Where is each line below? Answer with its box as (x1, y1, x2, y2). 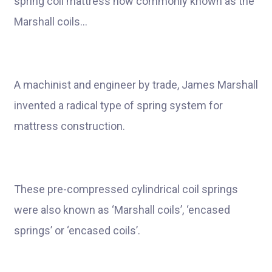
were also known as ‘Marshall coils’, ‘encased (14, 203, 230, 216)
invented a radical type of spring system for (14, 99, 223, 112)
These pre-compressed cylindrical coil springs (14, 183, 238, 195)
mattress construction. (14, 120, 125, 132)
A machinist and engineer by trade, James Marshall (14, 78, 258, 91)
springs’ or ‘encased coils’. (14, 224, 140, 237)
